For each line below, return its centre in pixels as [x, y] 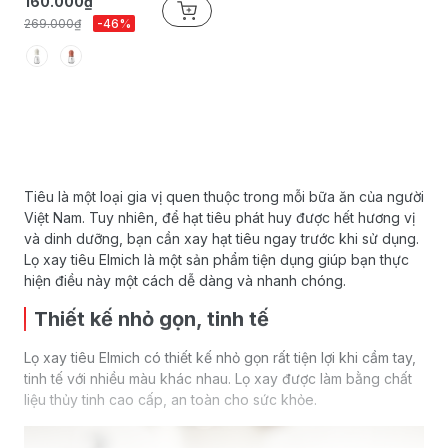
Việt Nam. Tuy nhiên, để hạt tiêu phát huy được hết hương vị [219, 217]
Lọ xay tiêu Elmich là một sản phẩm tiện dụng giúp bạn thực [216, 259]
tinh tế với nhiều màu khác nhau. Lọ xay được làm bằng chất [218, 378]
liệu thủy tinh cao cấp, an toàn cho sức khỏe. [170, 399]
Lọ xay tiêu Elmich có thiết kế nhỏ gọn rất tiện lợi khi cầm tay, [220, 357]
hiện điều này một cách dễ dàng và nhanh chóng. [185, 280]
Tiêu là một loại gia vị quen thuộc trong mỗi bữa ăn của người [224, 196]
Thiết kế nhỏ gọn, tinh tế [151, 319]
